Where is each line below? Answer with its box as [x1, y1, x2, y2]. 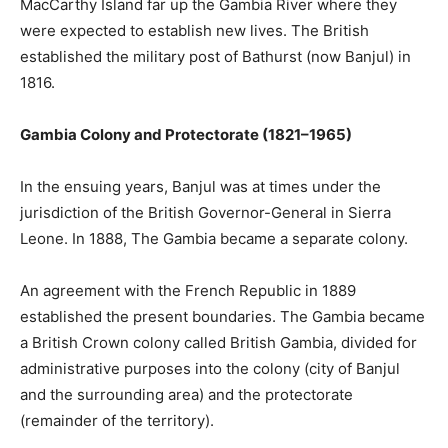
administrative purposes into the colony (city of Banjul [20, 359, 400, 378]
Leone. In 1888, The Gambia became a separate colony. [20, 229, 408, 248]
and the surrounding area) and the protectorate [20, 385, 353, 404]
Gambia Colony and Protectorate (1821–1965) [20, 125, 352, 144]
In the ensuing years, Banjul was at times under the [20, 177, 381, 196]
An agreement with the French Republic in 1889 [20, 281, 356, 300]
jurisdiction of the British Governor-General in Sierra [20, 203, 391, 222]
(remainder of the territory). [20, 411, 214, 430]
